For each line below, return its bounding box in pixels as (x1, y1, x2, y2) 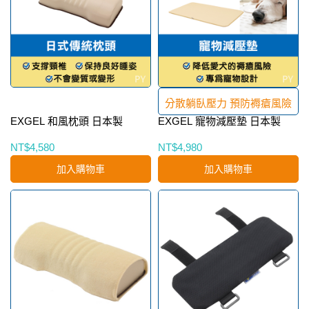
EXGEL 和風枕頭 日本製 (10, 115, 123, 127)
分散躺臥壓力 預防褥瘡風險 (165, 97, 292, 109)
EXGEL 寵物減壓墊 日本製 (158, 115, 281, 127)
